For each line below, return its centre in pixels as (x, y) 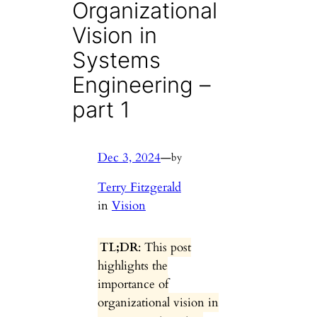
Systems (117, 60)
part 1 (102, 110)
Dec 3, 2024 (129, 157)
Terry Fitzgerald (139, 188)
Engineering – (142, 85)
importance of (133, 284)
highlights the (132, 266)
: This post (164, 248)
